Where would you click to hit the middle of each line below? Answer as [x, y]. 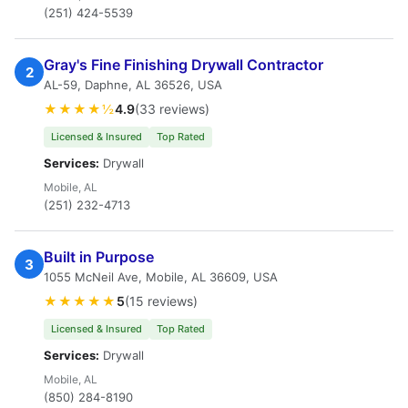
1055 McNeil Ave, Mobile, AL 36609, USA [161, 277]
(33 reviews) [172, 109]
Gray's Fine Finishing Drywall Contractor [184, 65]
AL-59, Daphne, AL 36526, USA [133, 85]
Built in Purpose [99, 257]
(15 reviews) [161, 301]
